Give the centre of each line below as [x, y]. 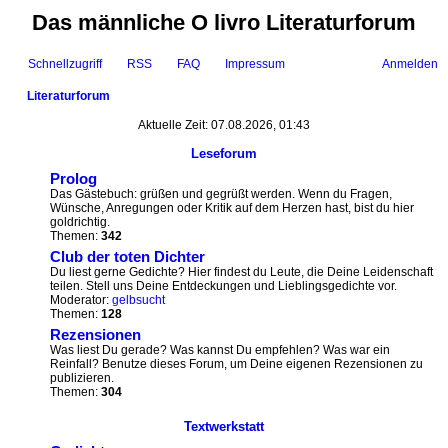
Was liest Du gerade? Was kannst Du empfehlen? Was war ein [220, 350]
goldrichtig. [80, 222]
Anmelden [410, 64]
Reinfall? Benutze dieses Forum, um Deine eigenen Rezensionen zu [236, 364]
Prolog [73, 179]
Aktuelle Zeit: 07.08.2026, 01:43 [224, 125]
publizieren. [82, 378]
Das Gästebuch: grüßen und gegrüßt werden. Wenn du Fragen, [221, 194]
